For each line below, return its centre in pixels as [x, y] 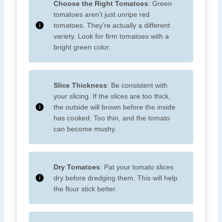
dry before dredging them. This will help [115, 178]
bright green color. [82, 47]
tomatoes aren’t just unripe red [102, 15]
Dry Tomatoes [77, 167]
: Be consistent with [137, 85]
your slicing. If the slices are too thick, [112, 96]
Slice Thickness [80, 85]
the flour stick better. [85, 189]
